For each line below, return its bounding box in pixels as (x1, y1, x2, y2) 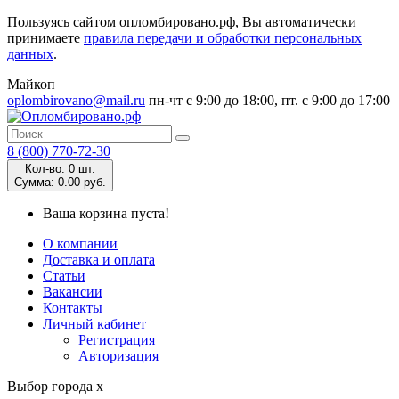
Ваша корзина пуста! (43, 206, 169, 221)
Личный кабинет (43, 316, 146, 331)
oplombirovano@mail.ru (7, 93, 145, 108)
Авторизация (78, 348, 159, 363)
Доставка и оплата (43, 252, 155, 267)
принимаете (7, 30, 84, 45)
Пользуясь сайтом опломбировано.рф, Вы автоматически (7, 14, 356, 29)
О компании (43, 236, 118, 251)
